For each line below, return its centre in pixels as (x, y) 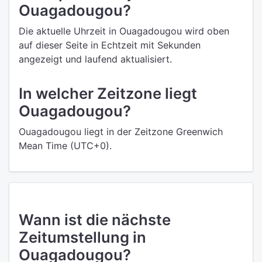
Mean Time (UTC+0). (65, 146)
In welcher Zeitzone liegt (108, 93)
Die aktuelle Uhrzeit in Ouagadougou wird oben (124, 31)
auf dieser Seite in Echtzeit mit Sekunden (110, 45)
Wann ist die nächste (95, 220)
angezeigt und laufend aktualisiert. (95, 59)
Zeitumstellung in (82, 237)
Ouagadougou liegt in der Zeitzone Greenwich (121, 132)
